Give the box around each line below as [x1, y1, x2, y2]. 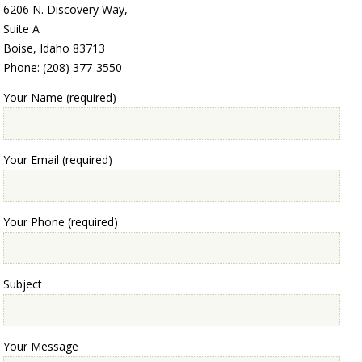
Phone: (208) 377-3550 [3, 60, 123, 76]
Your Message [3, 339, 79, 355]
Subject [3, 276, 43, 293]
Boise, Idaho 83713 [3, 40, 106, 57]
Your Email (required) [3, 152, 113, 168]
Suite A [3, 21, 40, 37]
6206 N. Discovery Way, [3, 2, 128, 18]
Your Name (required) [3, 90, 117, 106]
